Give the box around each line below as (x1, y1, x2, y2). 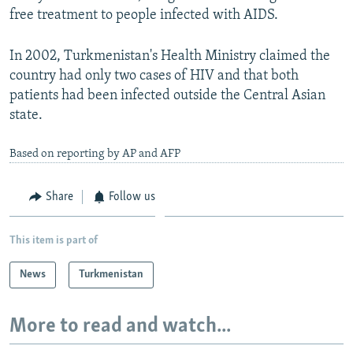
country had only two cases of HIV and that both (9, 68, 299, 84)
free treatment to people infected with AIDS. (9, 7, 278, 23)
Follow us (109, 190, 155, 203)
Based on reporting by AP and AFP (9, 147, 180, 160)
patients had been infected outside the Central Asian (9, 87, 325, 103)
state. (9, 107, 43, 123)
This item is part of (9, 235, 98, 247)
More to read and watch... (9, 316, 231, 338)
